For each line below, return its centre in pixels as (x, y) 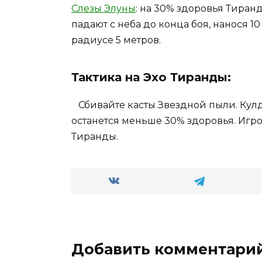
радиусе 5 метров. (116, 40)
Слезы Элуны (104, 8)
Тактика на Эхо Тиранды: (151, 77)
